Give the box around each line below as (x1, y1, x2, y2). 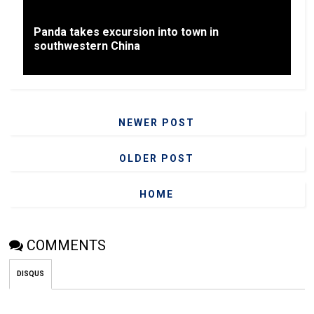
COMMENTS (27, 237, 107, 254)
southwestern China (34, 39, 141, 53)
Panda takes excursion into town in (34, 25, 219, 39)
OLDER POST (119, 153, 195, 164)
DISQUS (17, 270, 45, 278)
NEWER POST (118, 117, 196, 128)
